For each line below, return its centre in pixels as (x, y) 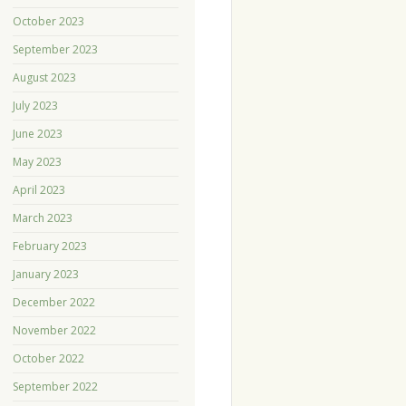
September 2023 (55, 50)
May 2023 (37, 162)
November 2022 (54, 331)
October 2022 (48, 359)
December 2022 (53, 303)
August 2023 (44, 78)
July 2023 (35, 106)
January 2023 (45, 275)
